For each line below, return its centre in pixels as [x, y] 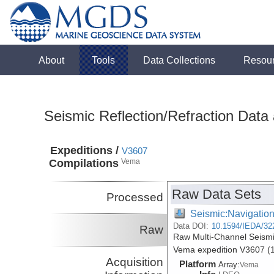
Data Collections [180, 60]
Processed [135, 197]
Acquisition [135, 262]
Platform [198, 264]
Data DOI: [192, 226]
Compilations [84, 164]
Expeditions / [85, 151]
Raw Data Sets [217, 194]
